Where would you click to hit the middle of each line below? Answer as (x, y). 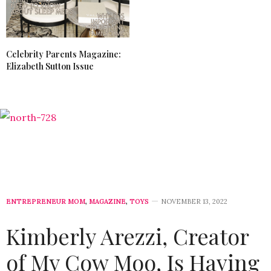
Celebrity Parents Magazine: (64, 54)
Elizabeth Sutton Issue (50, 66)
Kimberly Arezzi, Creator (127, 236)
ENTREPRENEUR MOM (46, 201)
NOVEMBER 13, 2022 (194, 201)
